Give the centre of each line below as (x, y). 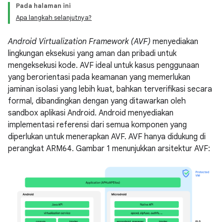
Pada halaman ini (43, 6)
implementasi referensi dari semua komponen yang (97, 125)
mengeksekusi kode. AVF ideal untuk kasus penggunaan (104, 65)
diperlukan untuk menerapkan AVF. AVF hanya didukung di (107, 137)
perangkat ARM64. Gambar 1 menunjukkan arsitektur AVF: (109, 149)
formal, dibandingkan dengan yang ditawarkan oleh (97, 101)
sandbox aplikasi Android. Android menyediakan (91, 113)
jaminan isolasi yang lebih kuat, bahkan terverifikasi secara (110, 89)
